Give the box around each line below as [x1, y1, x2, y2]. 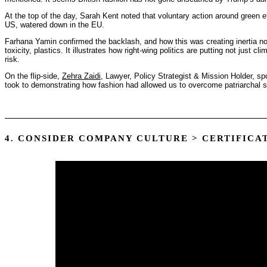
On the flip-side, [5, 71, 62, 80]
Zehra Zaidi [62, 71, 101, 80]
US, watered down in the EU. [5, 20, 104, 29]
